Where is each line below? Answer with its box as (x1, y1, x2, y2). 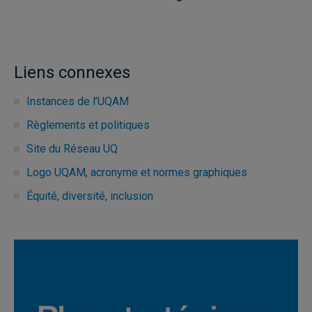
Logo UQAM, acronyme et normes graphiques (26, 166, 247, 179)
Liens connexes (14, 63, 130, 82)
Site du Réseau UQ (26, 142, 118, 155)
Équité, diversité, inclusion (26, 189, 153, 203)
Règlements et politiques (26, 118, 150, 132)
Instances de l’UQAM (26, 95, 129, 108)
